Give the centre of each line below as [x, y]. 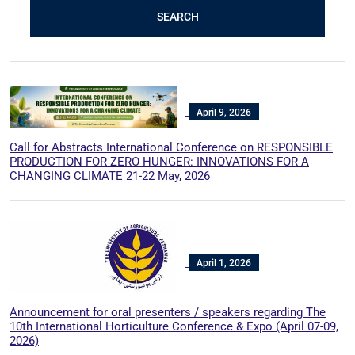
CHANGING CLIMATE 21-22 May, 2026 [110, 176]
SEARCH [177, 16]
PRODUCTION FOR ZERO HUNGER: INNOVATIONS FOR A [159, 161]
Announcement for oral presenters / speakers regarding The [168, 312]
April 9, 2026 [224, 113]
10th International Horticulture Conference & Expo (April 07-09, [174, 326]
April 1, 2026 [224, 263]
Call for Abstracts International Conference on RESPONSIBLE [171, 147]
